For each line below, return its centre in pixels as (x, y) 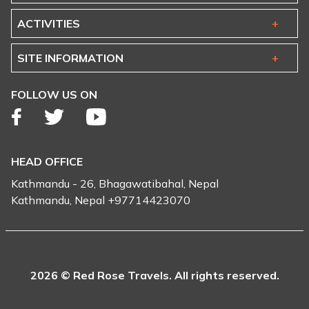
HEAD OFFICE (47, 161)
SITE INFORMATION (70, 58)
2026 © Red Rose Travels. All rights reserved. (154, 275)
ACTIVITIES (49, 23)
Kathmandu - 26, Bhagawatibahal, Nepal (115, 183)
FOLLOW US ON (54, 94)
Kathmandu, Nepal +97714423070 (101, 200)
